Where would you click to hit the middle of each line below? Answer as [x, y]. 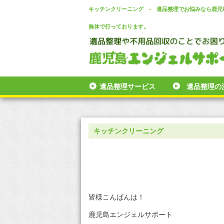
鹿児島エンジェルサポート [130, 214]
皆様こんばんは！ [116, 197]
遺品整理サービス [128, 86]
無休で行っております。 [119, 26]
